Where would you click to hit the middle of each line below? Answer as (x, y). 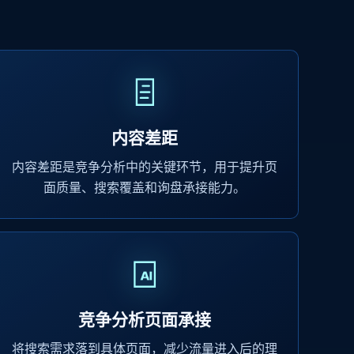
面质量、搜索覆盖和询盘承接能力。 (144, 187)
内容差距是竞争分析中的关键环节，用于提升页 (144, 167)
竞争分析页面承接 (144, 320)
